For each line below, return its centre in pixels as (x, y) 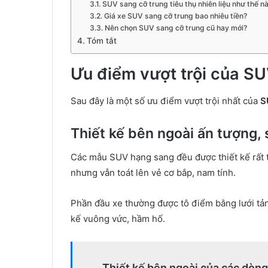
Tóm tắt (101, 41)
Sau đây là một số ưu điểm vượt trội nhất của (165, 100)
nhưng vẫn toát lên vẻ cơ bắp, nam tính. (153, 173)
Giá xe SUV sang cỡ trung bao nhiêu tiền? (175, 16)
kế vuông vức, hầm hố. (118, 219)
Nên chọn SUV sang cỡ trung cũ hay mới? (176, 28)
